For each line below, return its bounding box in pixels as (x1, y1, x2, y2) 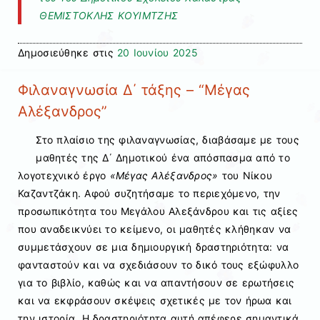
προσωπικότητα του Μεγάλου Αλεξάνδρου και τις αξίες (18, 205, 299, 218)
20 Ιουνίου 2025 (116, 46, 198, 59)
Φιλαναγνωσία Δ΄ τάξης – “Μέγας (18, 81, 250, 99)
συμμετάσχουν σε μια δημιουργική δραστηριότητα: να (18, 241, 289, 254)
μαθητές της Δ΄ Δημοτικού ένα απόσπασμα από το (36, 151, 290, 164)
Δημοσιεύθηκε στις (18, 46, 117, 59)
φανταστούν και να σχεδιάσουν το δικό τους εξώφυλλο (18, 259, 299, 271)
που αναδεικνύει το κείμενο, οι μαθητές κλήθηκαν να (18, 223, 291, 236)
